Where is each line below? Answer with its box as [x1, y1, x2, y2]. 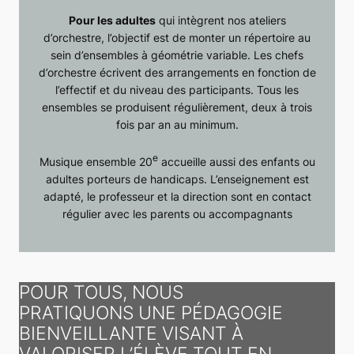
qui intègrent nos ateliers [155, 13, 286, 28]
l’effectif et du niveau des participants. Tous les [55, 83, 299, 97]
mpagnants [233, 207, 292, 221]
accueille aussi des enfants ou [157, 155, 315, 169]
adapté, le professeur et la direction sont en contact [43, 190, 311, 204]
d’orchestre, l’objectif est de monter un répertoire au [43, 31, 311, 45]
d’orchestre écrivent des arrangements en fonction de [38, 66, 316, 80]
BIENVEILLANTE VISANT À [19, 322, 243, 345]
